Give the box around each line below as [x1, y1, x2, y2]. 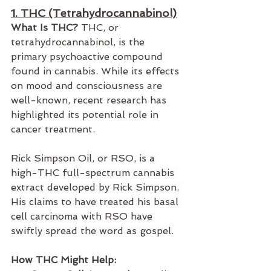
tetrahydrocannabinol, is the [11, 36, 148, 48]
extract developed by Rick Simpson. [11, 181, 182, 194]
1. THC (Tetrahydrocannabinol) [11, 7, 177, 20]
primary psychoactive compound [11, 51, 166, 63]
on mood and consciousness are [11, 80, 165, 92]
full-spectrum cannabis [59, 167, 177, 179]
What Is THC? [11, 22, 78, 34]
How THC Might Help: [11, 254, 116, 266]
